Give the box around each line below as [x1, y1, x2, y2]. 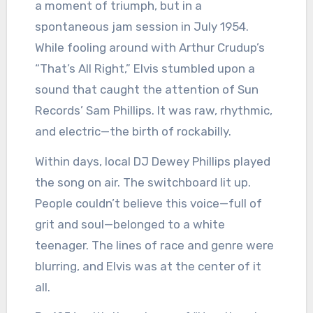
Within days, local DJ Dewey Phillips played [34, 154, 270, 168]
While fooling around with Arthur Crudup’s [34, 40, 265, 54]
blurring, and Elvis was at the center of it [34, 259, 261, 273]
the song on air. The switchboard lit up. [34, 175, 251, 189]
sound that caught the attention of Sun [34, 82, 259, 96]
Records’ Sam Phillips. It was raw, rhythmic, [34, 103, 272, 117]
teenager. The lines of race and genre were [34, 238, 274, 252]
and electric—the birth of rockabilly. [34, 124, 231, 138]
